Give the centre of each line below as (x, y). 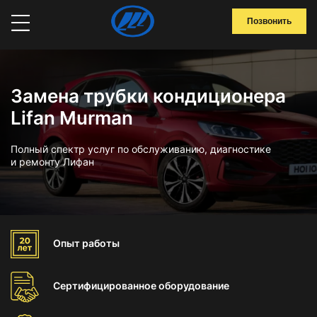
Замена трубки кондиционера (148, 96)
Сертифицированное (106, 286)
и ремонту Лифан (52, 162)
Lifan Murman (72, 118)
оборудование (194, 286)
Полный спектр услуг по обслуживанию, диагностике (141, 149)
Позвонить (269, 21)
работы (101, 243)
